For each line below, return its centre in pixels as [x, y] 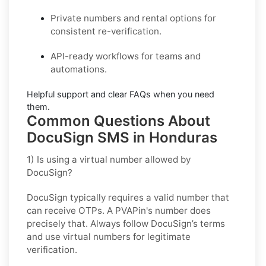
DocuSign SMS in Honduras [122, 137]
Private [66, 18]
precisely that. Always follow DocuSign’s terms [126, 223]
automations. [79, 69]
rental [155, 18]
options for [192, 18]
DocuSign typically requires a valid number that [128, 197]
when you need [183, 94]
